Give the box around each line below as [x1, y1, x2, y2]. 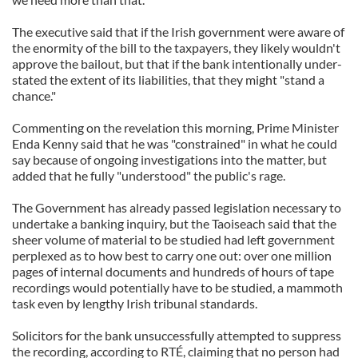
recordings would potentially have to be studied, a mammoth [12, 280, 343, 295]
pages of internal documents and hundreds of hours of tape [12, 264, 334, 279]
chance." [12, 88, 56, 103]
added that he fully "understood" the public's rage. [12, 168, 285, 183]
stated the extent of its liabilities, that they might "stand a [12, 72, 324, 87]
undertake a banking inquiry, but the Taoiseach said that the [12, 216, 336, 231]
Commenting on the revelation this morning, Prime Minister [12, 120, 339, 135]
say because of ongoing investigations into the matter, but [12, 152, 327, 167]
